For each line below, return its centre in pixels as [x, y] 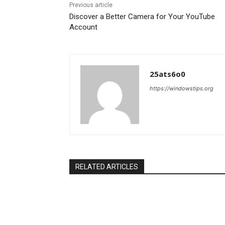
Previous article [91, 5]
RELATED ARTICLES [107, 167]
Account [83, 27]
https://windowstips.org [182, 89]
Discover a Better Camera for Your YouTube [142, 17]
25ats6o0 [167, 74]
